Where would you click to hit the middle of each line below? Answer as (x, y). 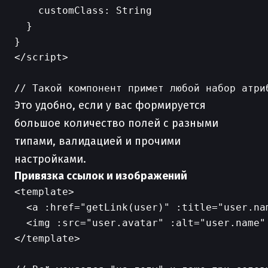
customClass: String (83, 10)
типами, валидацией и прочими (98, 141)
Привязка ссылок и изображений (101, 176)
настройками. (50, 159)
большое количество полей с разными (116, 123)
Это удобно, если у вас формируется (110, 105)
